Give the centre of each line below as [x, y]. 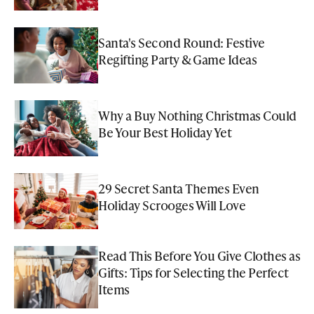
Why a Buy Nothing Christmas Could [197, 115]
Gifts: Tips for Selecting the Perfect [193, 273]
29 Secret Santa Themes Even [179, 188]
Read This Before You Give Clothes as [199, 256]
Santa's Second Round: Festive [182, 42]
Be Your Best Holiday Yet [165, 132]
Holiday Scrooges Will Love [172, 205]
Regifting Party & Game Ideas [177, 59]
